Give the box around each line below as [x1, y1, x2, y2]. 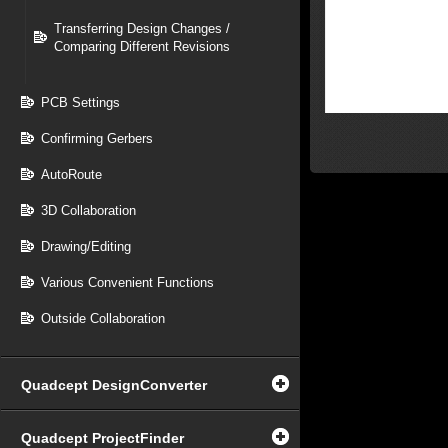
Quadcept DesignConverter [21, 377, 207, 393]
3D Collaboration [41, 203, 136, 218]
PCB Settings [41, 95, 120, 110]
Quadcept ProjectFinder [21, 430, 184, 446]
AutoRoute [41, 167, 102, 182]
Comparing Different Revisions [54, 39, 230, 54]
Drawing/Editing [41, 239, 131, 254]
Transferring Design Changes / [54, 21, 230, 36]
